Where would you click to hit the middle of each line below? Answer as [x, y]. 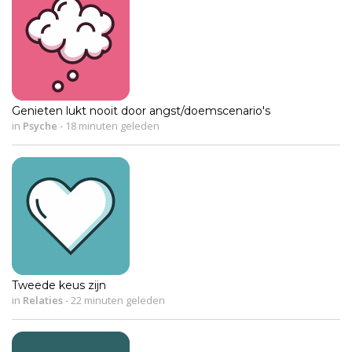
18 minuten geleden [111, 125]
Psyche [40, 125]
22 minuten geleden [117, 300]
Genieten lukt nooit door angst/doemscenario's [141, 110]
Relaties [43, 300]
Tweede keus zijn [59, 285]
